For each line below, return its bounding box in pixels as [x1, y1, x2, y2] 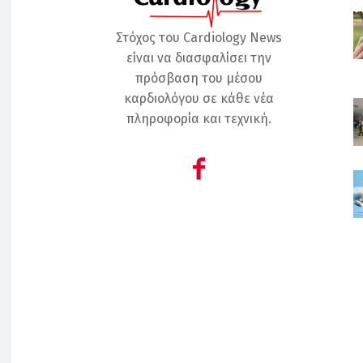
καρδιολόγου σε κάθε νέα [123, 91, 274, 107]
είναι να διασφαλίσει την [126, 50, 271, 66]
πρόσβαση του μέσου [135, 70, 263, 87]
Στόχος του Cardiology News [115, 30, 282, 46]
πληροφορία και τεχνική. [126, 111, 271, 127]
